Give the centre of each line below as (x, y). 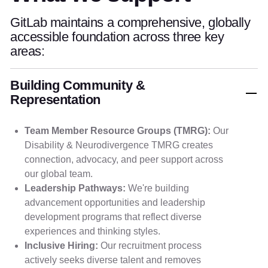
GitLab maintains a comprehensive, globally (130, 22)
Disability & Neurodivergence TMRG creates (119, 145)
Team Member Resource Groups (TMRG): (118, 131)
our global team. (59, 174)
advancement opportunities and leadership (115, 202)
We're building (157, 188)
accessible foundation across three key (117, 37)
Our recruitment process (150, 246)
